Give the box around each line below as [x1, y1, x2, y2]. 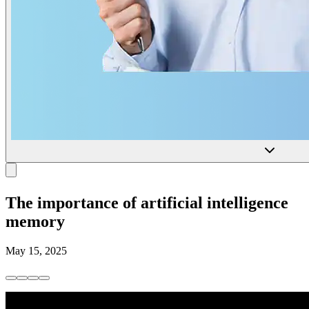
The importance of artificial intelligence [6, 193, 288, 212]
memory [6, 212, 65, 230]
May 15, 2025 [6, 244, 67, 257]
